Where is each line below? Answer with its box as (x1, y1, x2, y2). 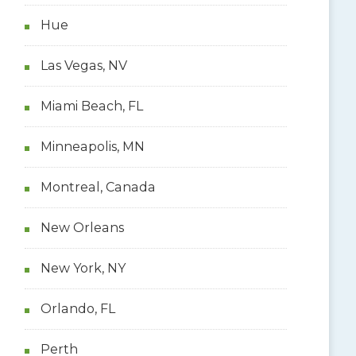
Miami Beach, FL (40, 98, 143, 114)
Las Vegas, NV (40, 57, 127, 73)
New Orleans (40, 219, 124, 235)
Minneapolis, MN (40, 138, 145, 154)
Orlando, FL (40, 300, 115, 316)
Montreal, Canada (40, 179, 156, 195)
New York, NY (40, 260, 126, 276)
